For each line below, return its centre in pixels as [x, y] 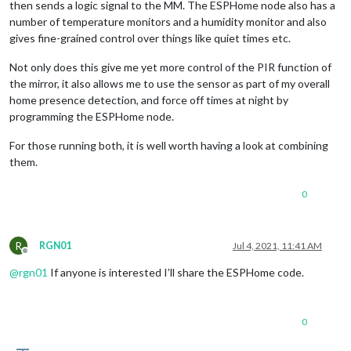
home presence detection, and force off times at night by [149, 100]
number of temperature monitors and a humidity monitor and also [168, 21]
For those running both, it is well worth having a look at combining [169, 145]
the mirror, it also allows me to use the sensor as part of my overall [170, 83]
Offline [39, 256]
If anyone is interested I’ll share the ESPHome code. [176, 272]
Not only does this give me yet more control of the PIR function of [170, 67]
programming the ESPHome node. [92, 116]
